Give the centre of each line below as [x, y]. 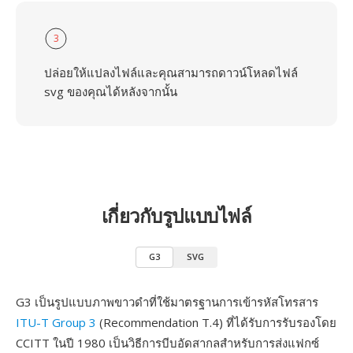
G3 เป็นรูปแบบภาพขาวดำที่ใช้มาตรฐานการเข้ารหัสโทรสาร [167, 302]
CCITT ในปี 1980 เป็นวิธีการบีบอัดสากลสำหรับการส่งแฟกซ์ [167, 343]
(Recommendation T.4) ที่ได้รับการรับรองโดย [216, 322]
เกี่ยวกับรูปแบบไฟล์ [176, 216]
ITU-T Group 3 [56, 322]
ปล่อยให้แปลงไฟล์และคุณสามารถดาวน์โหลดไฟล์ [171, 72]
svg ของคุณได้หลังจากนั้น [111, 91]
